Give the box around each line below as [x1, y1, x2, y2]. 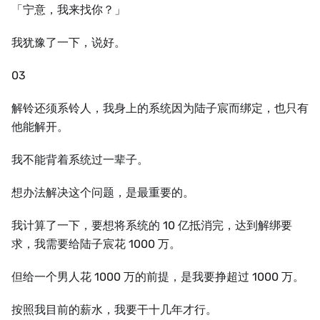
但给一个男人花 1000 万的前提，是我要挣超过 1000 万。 [11, 270, 304, 284]
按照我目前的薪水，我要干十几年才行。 [11, 303, 217, 316]
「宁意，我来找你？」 [11, 3, 126, 16]
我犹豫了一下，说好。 [11, 36, 126, 49]
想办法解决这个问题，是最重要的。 [11, 186, 194, 199]
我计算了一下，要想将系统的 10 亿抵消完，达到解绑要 [11, 219, 292, 232]
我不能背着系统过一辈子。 [11, 153, 149, 166]
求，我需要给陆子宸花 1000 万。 [11, 237, 181, 251]
